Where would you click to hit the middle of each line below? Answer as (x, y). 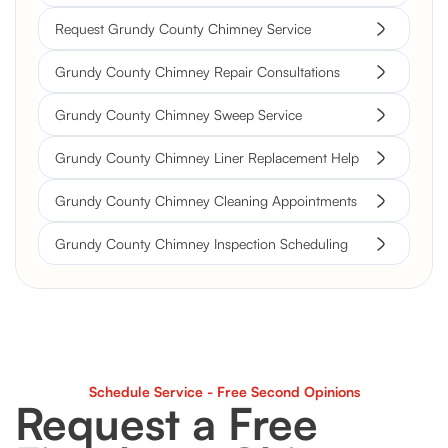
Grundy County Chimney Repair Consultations (197, 72)
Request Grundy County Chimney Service (183, 29)
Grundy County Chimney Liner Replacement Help (207, 158)
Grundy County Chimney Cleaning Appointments (206, 201)
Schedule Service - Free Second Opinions (224, 392)
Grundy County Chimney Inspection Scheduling (201, 244)
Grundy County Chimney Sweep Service (178, 115)
